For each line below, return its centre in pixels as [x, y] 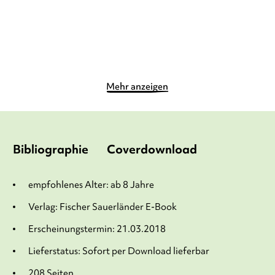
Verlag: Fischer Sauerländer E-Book [102, 207]
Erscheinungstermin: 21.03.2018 [97, 229]
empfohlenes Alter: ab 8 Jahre [91, 185]
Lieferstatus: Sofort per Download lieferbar [118, 251]
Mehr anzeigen [137, 87]
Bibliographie [50, 149]
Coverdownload [152, 149]
